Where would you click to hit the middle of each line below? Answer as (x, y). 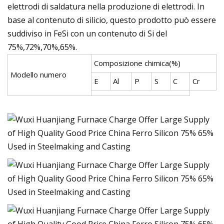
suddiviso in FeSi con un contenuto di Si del (87, 33)
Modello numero (38, 74)
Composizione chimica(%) (137, 63)
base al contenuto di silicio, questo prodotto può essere (112, 20)
